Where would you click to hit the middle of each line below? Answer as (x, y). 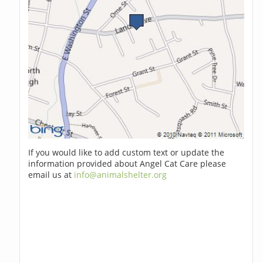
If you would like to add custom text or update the (127, 153)
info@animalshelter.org (121, 175)
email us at (51, 175)
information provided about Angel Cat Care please (127, 164)
